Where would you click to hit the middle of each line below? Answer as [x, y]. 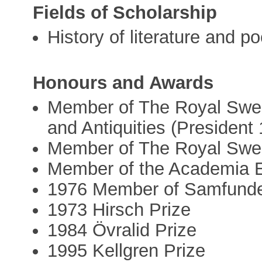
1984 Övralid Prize [122, 230]
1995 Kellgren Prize [127, 250]
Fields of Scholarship [125, 13]
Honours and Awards [123, 82]
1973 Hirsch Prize [119, 209]
